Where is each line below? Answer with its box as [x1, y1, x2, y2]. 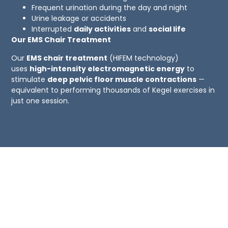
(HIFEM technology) [107, 52, 179, 63]
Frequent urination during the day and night [32, 3, 188, 13]
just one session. [11, 95, 70, 106]
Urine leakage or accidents [32, 13, 127, 24]
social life [149, 24, 186, 35]
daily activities [74, 24, 131, 35]
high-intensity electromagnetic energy [30, 63, 185, 74]
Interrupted [32, 24, 74, 35]
